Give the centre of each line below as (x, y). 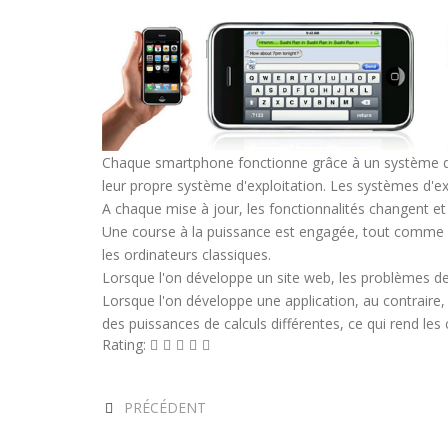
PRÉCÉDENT (164, 408)
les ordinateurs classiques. (186, 255)
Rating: (126, 345)
